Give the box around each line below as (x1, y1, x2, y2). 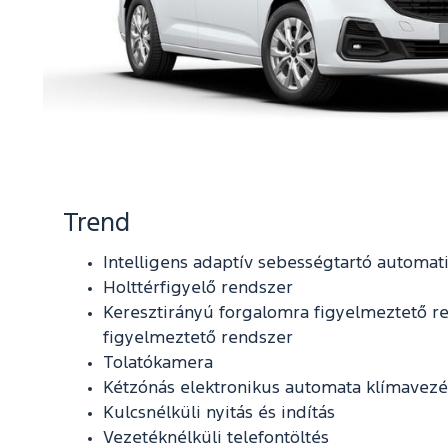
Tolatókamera (103, 355, 213, 371)
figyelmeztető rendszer (103, 330, 293, 346)
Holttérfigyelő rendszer (103, 280, 293, 296)
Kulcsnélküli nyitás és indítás (103, 405, 335, 421)
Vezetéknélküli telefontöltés (103, 430, 329, 446)
